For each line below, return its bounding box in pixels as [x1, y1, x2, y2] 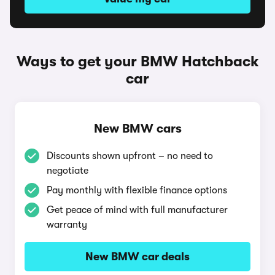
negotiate [47, 165, 88, 176]
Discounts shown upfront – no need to [47, 150, 213, 161]
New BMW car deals [85, 250, 190, 263]
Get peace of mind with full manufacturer [47, 204, 228, 215]
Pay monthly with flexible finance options [47, 185, 227, 196]
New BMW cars [93, 122, 182, 136]
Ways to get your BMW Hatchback [16, 53, 259, 70]
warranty [47, 219, 87, 230]
